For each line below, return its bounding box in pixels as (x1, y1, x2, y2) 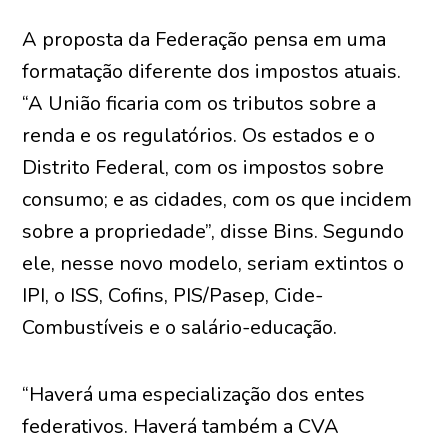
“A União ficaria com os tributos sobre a (22, 90, 377, 117)
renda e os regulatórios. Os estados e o (22, 122, 376, 149)
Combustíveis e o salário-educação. (22, 314, 338, 341)
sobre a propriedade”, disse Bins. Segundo (22, 218, 405, 245)
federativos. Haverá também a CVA (22, 413, 340, 440)
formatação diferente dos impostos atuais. (22, 58, 402, 85)
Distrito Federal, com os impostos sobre (22, 154, 385, 181)
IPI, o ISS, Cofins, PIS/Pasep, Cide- (22, 282, 324, 309)
